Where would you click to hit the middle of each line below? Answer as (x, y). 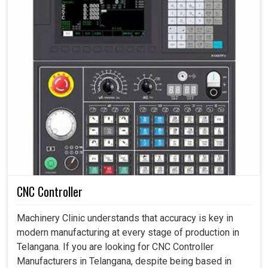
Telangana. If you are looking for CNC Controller (115, 247)
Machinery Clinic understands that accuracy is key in (125, 218)
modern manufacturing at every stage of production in (128, 233)
